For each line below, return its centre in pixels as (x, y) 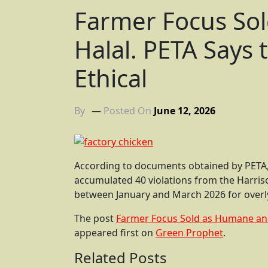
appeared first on (115, 233)
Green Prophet (189, 233)
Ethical (111, 78)
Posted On (129, 111)
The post (95, 219)
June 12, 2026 (185, 111)
